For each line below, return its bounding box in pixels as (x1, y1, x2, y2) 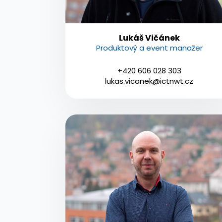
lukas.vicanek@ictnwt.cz (105, 75, 194, 86)
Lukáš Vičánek (118, 32, 180, 44)
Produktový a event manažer (96, 42, 203, 53)
